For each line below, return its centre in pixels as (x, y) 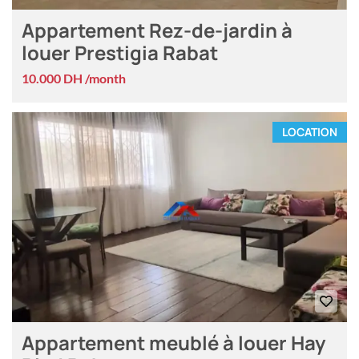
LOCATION (310, 132)
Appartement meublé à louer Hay (173, 342)
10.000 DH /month (74, 79)
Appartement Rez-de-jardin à (157, 30)
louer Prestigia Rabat (120, 53)
